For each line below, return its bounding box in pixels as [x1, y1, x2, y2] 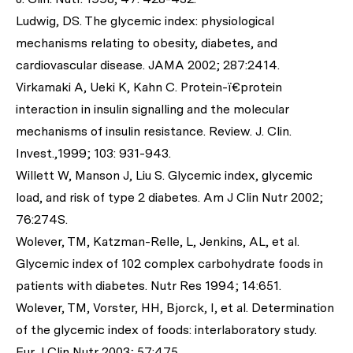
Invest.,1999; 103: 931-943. [16, 146, 171, 161]
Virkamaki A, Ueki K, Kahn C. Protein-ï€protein [16, 80, 282, 95]
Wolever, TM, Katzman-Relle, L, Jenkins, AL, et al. [16, 234, 299, 249]
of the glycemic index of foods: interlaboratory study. [16, 322, 317, 337]
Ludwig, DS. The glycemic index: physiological [16, 13, 274, 28]
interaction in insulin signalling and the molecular [16, 102, 289, 117]
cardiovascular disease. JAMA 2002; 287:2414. [16, 58, 280, 72]
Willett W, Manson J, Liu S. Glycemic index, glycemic [16, 168, 313, 183]
